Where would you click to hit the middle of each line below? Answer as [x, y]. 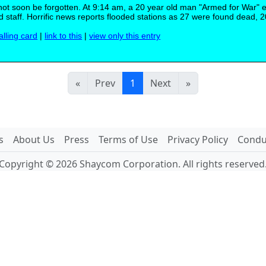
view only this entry [125, 36]
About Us [34, 140]
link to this [64, 36]
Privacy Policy [197, 140]
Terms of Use [128, 140]
